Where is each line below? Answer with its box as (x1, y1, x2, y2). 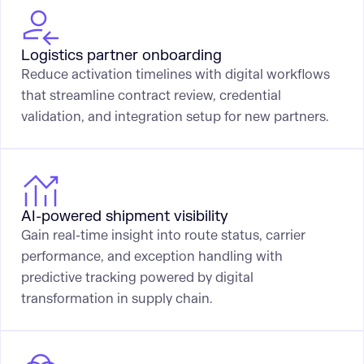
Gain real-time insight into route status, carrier (20, 227, 305, 245)
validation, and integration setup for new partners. (20, 107, 329, 125)
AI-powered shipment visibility (20, 207, 228, 227)
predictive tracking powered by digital (20, 269, 253, 287)
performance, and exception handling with (20, 248, 283, 266)
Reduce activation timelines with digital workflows (20, 65, 330, 83)
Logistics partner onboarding (20, 45, 222, 65)
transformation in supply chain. (20, 290, 213, 308)
